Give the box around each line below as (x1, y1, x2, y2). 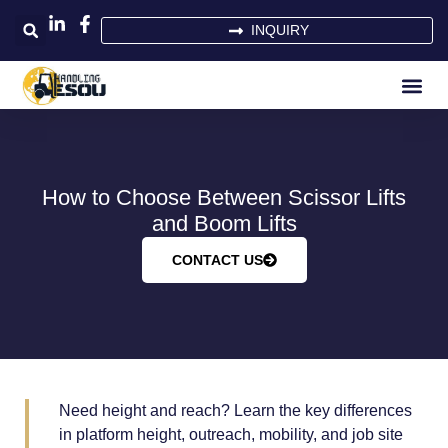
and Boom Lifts (151, 211, 297, 236)
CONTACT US (171, 252, 263, 268)
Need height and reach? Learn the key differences (59, 402, 412, 419)
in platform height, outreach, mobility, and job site (59, 426, 403, 443)
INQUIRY (250, 22, 309, 38)
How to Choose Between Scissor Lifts (42, 185, 406, 210)
